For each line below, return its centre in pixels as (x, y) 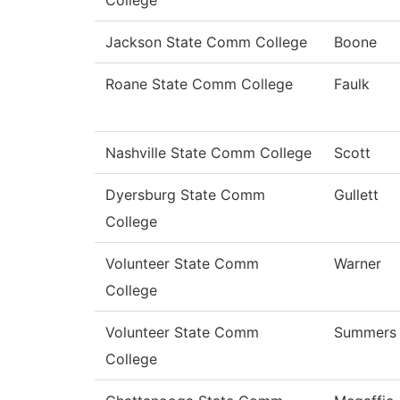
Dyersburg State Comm (185, 195)
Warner (358, 264)
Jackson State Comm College (206, 42)
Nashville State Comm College (208, 153)
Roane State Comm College (199, 84)
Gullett (356, 195)
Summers (365, 333)
